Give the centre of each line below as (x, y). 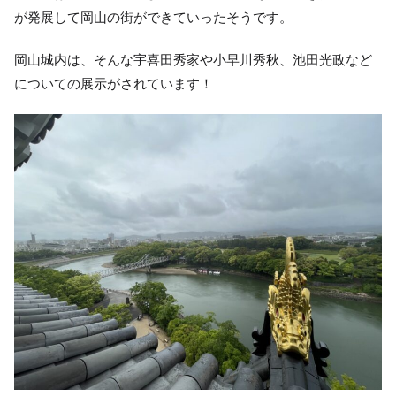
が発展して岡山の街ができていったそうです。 (153, 17)
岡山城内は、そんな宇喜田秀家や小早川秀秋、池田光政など (193, 59)
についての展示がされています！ (114, 83)
